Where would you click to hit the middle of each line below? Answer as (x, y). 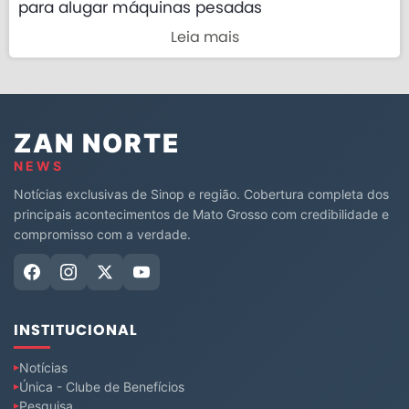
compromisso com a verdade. (102, 234)
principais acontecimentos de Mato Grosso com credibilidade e (201, 214)
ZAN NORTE (97, 143)
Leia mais (204, 37)
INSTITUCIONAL (76, 330)
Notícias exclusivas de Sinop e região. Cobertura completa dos (201, 194)
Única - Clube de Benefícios (102, 386)
